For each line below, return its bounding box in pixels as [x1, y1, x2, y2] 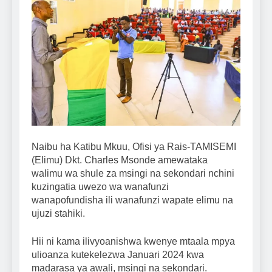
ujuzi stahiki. [32, 208, 85, 219]
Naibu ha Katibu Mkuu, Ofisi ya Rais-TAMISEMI [32, 141, 236, 152]
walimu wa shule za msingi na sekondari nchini [32, 168, 234, 178]
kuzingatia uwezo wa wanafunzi [32, 181, 169, 192]
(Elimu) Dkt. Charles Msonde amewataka [32, 154, 208, 165]
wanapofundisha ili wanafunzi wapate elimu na [32, 194, 233, 205]
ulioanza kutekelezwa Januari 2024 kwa [32, 249, 204, 260]
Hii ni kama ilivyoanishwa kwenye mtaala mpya [32, 236, 235, 246]
